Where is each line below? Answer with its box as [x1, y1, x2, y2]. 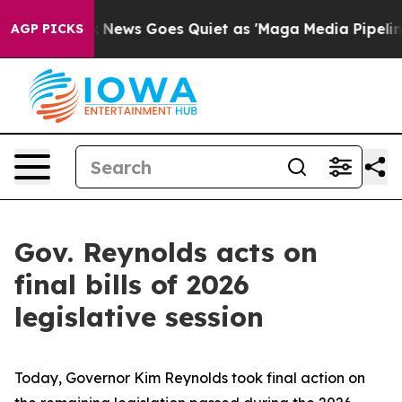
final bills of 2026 [14, 267, 249, 301]
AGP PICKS [11, 21, 83, 37]
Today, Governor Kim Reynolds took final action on [14, 369, 365, 387]
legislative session [14, 300, 264, 334]
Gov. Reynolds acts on [14, 235, 318, 269]
